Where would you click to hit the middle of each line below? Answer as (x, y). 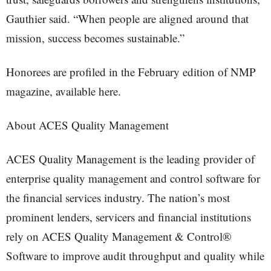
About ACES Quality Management (87, 125)
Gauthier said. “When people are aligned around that (127, 18)
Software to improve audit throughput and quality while (135, 256)
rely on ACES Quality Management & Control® (119, 236)
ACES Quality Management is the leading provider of (130, 159)
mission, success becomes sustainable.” (95, 38)
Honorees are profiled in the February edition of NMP (131, 72)
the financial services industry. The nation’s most (118, 198)
